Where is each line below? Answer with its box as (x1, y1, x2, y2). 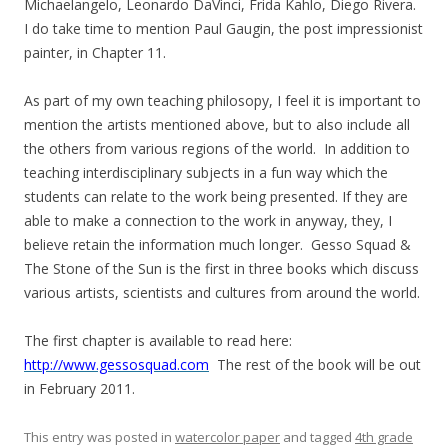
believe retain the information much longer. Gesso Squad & (24, 235, 411, 254)
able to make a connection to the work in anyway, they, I (24, 211, 392, 230)
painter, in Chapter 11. (24, 43, 170, 62)
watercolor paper (175, 428, 280, 446)
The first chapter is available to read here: (24, 331, 292, 350)
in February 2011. (24, 379, 135, 398)
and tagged (280, 428, 355, 446)
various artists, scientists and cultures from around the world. (24, 283, 420, 302)
